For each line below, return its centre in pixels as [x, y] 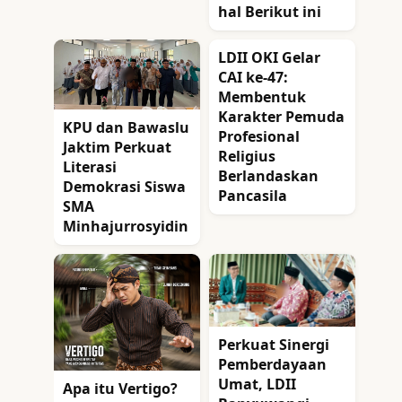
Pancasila [253, 196]
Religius [247, 157]
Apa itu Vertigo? [120, 388]
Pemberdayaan [272, 365]
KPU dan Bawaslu [126, 127]
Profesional [259, 137]
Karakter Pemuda [281, 117]
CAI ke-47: [253, 78]
